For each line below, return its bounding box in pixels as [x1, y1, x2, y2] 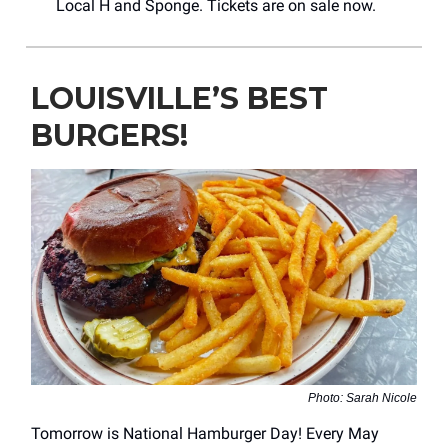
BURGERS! [31, 116, 188, 154]
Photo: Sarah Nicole [308, 391, 417, 406]
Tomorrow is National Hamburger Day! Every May [31, 424, 379, 444]
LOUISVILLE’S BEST [31, 79, 328, 117]
